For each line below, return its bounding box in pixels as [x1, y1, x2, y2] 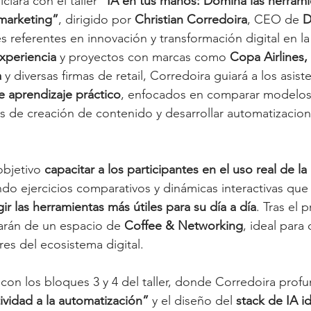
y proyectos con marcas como [56, 49, 230, 65]
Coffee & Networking [124, 217, 243, 233]
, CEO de [247, 11, 303, 27]
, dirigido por [58, 11, 135, 27]
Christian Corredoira [135, 11, 247, 27]
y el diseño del [149, 292, 236, 308]
